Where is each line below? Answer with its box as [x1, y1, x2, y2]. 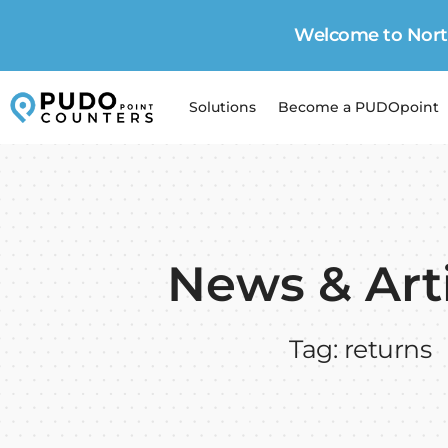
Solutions [189, 98, 257, 116]
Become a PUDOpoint [278, 98, 440, 116]
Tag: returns [289, 334, 431, 364]
